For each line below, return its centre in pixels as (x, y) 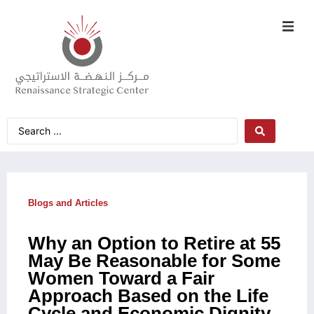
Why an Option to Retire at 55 (154, 243)
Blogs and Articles (68, 203)
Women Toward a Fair (121, 278)
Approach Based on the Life (148, 295)
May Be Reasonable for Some (154, 260)
